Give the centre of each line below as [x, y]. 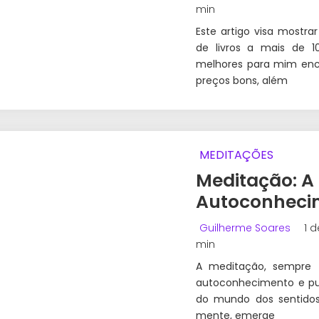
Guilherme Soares [245, 228]
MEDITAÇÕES [236, 155]
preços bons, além [242, 81]
